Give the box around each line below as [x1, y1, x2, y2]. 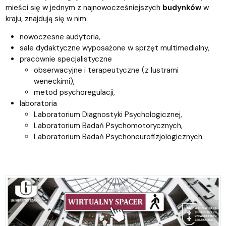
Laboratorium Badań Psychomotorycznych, [33, 120, 183, 131]
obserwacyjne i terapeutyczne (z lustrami [33, 65, 179, 75]
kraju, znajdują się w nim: [5, 13, 88, 24]
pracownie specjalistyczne [19, 53, 112, 64]
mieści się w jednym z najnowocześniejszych [5, 2, 162, 13]
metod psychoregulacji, [33, 87, 115, 97]
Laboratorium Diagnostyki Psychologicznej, [33, 109, 182, 120]
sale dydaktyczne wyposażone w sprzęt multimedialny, [19, 42, 209, 53]
